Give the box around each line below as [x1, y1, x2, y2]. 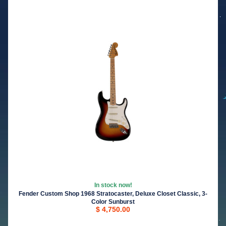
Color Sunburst [91, 199, 135, 205]
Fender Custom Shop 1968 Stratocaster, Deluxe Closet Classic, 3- [19, 191, 207, 197]
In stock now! [94, 182, 132, 189]
